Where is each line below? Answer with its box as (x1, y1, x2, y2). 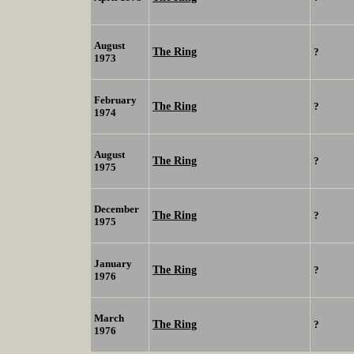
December (94, 203, 139, 216)
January (94, 258, 132, 270)
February (94, 94, 137, 107)
